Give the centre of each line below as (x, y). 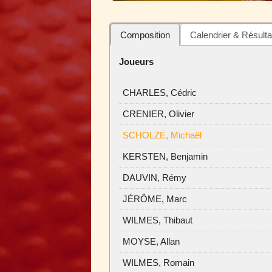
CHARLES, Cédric (159, 92)
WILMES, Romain (158, 262)
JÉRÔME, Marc (155, 199)
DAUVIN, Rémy (154, 177)
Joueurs (136, 61)
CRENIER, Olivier (158, 114)
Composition (145, 35)
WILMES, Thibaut (157, 220)
